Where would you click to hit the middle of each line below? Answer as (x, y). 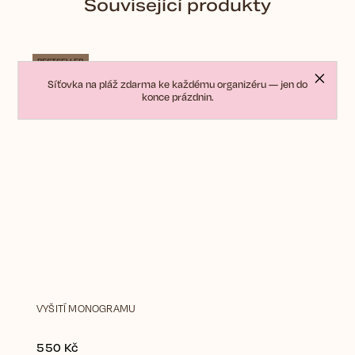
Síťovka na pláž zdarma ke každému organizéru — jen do (177, 84)
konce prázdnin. (177, 97)
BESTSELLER (61, 61)
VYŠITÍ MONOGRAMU (86, 309)
